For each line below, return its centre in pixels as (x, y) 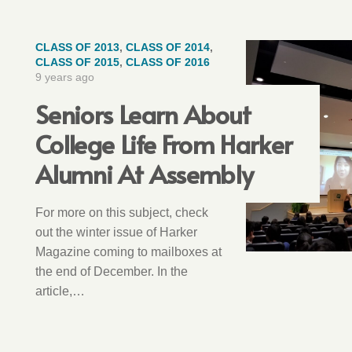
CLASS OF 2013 (77, 48)
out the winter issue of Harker (116, 232)
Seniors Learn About (143, 114)
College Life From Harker (164, 144)
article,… (60, 291)
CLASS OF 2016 (168, 62)
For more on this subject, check (122, 213)
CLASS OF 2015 (77, 62)
